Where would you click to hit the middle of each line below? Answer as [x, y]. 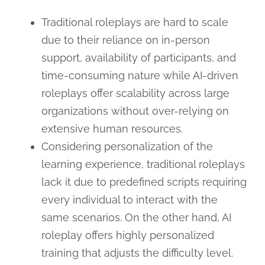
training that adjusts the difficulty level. [137, 253]
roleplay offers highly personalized [127, 235]
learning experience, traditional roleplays [143, 164]
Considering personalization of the [127, 146]
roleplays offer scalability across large [135, 93]
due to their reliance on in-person [125, 40]
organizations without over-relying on [135, 111]
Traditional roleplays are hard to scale [135, 22]
